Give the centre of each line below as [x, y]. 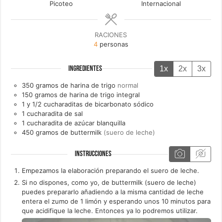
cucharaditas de [68, 104]
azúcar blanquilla [100, 123]
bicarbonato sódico [124, 104]
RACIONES [111, 35]
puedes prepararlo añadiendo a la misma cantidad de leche [113, 192]
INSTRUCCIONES [93, 154]
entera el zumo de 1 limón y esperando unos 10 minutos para [116, 201]
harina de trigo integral [105, 94]
